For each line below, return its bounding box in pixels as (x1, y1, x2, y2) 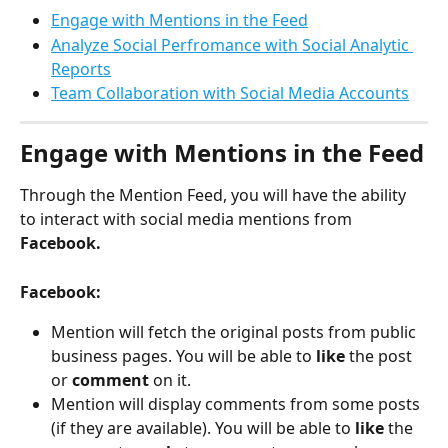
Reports (51, 57, 111, 80)
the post (349, 345, 416, 368)
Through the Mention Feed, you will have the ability (20, 184, 410, 207)
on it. (153, 369, 195, 392)
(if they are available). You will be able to (51, 417, 355, 440)
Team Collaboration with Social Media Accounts (51, 81, 409, 104)
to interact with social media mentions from (20, 208, 356, 231)
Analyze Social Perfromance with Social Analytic (51, 33, 413, 56)
